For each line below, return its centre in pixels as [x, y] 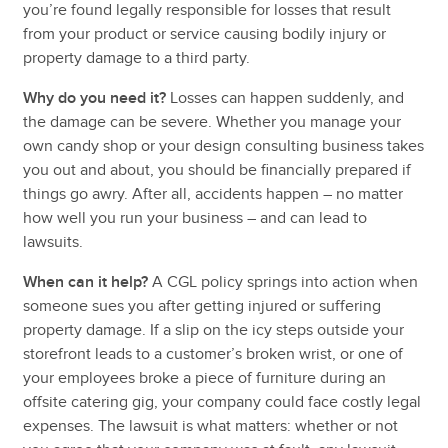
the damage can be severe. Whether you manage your [211, 121]
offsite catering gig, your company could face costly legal [221, 401]
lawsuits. [52, 241]
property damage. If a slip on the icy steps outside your [213, 329]
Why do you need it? [94, 97]
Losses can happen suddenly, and [284, 97]
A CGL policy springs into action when [282, 281]
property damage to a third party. [136, 57]
